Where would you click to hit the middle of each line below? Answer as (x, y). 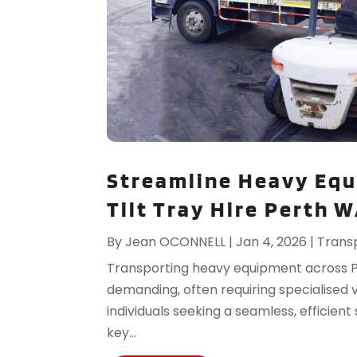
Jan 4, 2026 (272, 241)
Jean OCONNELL (176, 241)
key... (122, 332)
